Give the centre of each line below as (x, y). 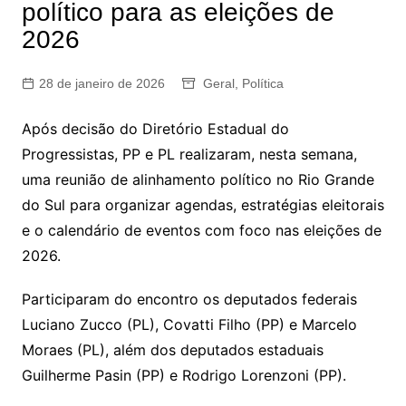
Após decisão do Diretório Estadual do (155, 129)
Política (262, 83)
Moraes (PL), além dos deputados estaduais (172, 350)
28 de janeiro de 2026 (101, 83)
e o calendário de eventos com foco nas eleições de (201, 230)
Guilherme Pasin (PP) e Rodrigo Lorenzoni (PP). (184, 375)
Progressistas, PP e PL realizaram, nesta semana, (189, 154)
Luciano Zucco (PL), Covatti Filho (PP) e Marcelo (189, 324)
